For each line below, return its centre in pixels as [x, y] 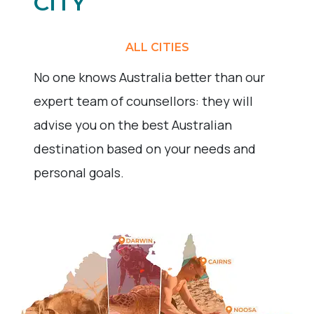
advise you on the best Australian [133, 124]
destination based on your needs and [145, 148]
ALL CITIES [157, 47]
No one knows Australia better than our [149, 77]
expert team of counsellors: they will [143, 101]
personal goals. [79, 172]
